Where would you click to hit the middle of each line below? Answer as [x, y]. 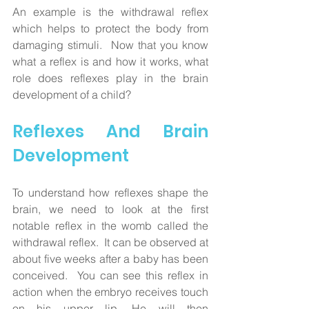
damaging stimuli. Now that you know [110, 44]
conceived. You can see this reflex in [110, 275]
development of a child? [72, 94]
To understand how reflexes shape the [110, 192]
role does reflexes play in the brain [110, 78]
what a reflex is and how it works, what [110, 61]
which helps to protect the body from [110, 28]
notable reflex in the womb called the [110, 225]
